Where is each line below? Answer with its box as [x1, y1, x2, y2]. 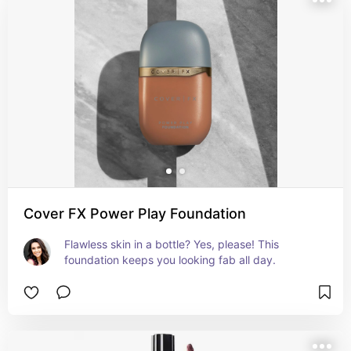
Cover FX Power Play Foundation [24, 205, 246, 222]
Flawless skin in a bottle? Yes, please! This [64, 237, 279, 251]
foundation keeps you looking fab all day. [64, 253, 276, 266]
